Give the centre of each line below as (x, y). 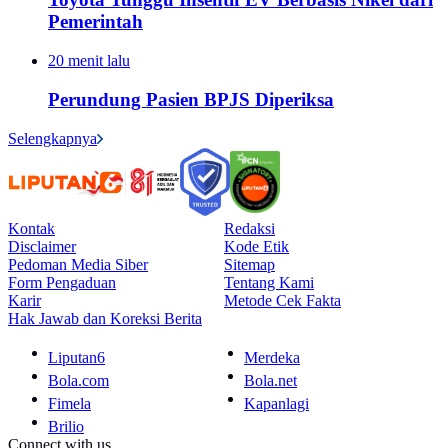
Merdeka (272, 357)
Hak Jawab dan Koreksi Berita (105, 318)
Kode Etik (256, 246)
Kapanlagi (276, 403)
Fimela (69, 403)
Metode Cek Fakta (282, 300)
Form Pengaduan (62, 282)
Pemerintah (95, 22)
